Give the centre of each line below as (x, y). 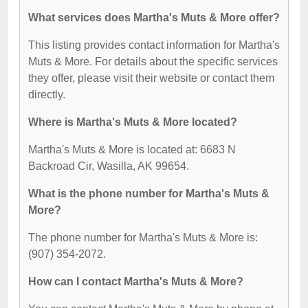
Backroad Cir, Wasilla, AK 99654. (109, 166)
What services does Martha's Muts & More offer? (154, 17)
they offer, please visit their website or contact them (151, 78)
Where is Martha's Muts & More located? (133, 122)
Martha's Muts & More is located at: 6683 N (132, 149)
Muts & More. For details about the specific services (153, 61)
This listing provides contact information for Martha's (154, 45)
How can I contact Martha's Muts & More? (136, 281)
